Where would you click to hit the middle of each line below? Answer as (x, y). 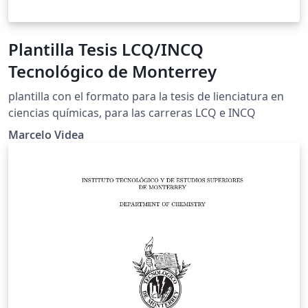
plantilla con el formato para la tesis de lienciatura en (146, 96)
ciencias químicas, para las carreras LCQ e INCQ (132, 112)
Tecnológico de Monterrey (112, 71)
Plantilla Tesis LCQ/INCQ (106, 49)
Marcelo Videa (46, 134)
